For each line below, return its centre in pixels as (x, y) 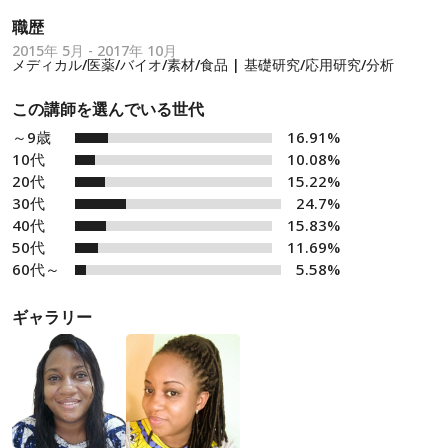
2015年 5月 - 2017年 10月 (94, 50)
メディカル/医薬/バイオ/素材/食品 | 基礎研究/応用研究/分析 (203, 64)
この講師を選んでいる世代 (108, 109)
